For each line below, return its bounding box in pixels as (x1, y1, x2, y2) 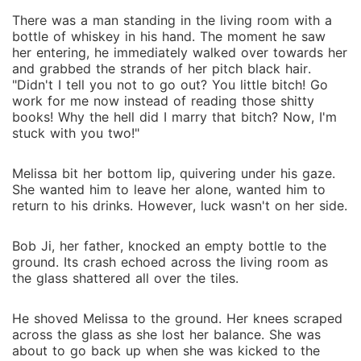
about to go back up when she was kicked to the (12, 342, 320, 359)
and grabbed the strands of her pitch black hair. (12, 60, 311, 77)
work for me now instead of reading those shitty (12, 93, 314, 109)
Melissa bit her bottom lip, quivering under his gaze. (12, 165, 335, 181)
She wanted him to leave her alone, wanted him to (12, 181, 326, 197)
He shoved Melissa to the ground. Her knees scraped (12, 310, 342, 326)
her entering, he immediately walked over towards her (12, 44, 347, 60)
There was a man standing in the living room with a (12, 12, 332, 28)
